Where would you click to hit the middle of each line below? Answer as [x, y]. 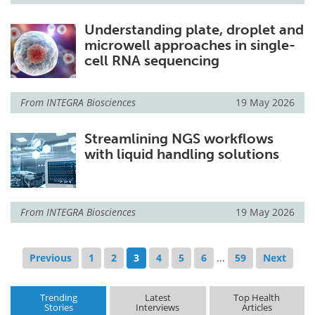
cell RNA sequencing [152, 61]
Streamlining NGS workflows [179, 139]
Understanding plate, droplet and [194, 30]
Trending [58, 298]
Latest [157, 298]
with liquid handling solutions [181, 154]
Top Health [257, 298]
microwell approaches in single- [189, 45]
